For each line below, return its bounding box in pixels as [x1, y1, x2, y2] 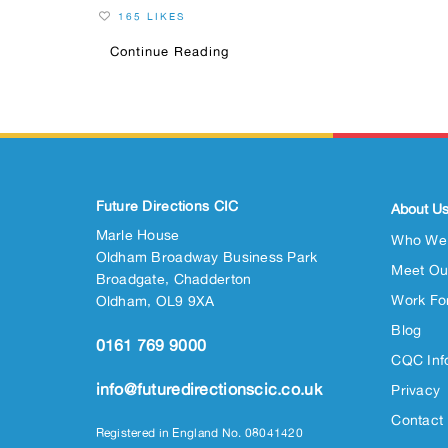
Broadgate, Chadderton [95, 270, 252, 288]
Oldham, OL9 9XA [95, 292, 215, 310]
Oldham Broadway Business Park [95, 248, 318, 266]
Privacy [391, 381, 441, 399]
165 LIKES [117, 10, 185, 24]
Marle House [95, 226, 180, 244]
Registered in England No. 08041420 [95, 425, 304, 441]
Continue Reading [109, 43, 229, 60]
